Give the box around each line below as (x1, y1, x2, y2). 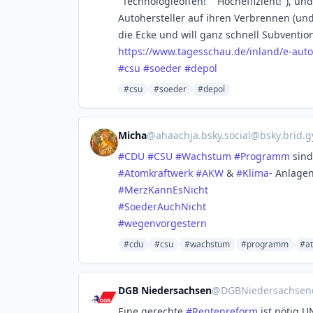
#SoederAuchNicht (118, 200, 206, 213)
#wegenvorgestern (118, 217, 207, 230)
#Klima (236, 166, 269, 180)
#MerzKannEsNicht (118, 183, 208, 196)
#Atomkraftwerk (118, 166, 193, 180)
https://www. (118, 45, 177, 58)
